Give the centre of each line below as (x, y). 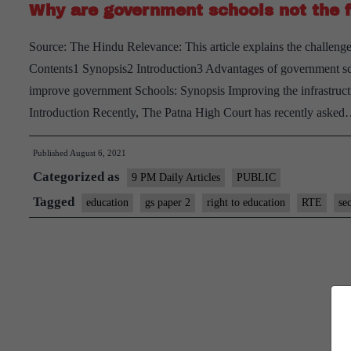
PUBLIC (256, 177)
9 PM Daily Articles (176, 177)
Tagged (55, 202)
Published (51, 153)
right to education (246, 203)
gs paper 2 (168, 203)
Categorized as (78, 177)
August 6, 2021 (98, 153)
